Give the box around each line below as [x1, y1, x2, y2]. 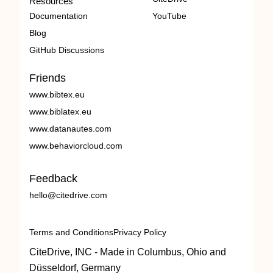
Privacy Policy [113, 227, 166, 237]
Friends [29, 72, 66, 84]
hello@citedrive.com [29, 190, 107, 200]
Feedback [29, 172, 77, 185]
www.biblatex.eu [29, 107, 91, 116]
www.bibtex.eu [29, 90, 85, 99]
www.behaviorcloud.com [29, 141, 122, 151]
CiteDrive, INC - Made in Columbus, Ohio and [29, 247, 226, 257]
